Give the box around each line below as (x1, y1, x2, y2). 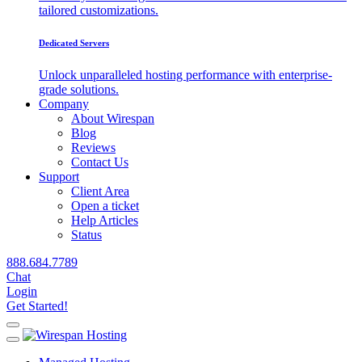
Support (39, 169, 79, 183)
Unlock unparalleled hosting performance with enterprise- (39, 67, 332, 82)
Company (39, 96, 89, 111)
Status (71, 227, 102, 242)
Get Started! (6, 298, 68, 313)
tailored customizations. (39, 2, 158, 17)
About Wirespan (71, 111, 154, 125)
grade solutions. (39, 82, 119, 96)
